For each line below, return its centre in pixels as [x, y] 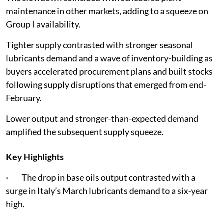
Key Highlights [35, 156]
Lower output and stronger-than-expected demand [102, 118]
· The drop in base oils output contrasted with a [101, 177]
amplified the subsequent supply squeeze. [85, 131]
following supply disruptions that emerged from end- [106, 84]
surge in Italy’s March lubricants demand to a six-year [107, 190]
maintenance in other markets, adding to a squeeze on [107, 11]
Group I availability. [43, 24]
